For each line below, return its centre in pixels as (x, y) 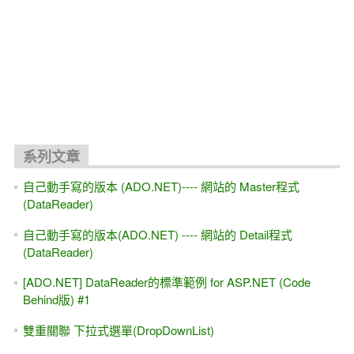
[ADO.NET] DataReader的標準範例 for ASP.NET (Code (166, 282)
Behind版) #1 (56, 299)
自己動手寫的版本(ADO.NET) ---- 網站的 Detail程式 (157, 234)
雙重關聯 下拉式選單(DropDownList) (118, 330)
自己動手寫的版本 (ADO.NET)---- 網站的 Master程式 (161, 186)
